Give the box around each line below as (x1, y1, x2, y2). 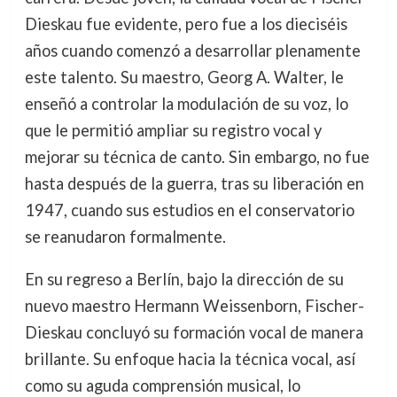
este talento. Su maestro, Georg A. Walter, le (24, 67, 344, 88)
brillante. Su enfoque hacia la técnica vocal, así (24, 349, 355, 370)
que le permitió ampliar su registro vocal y (24, 121, 322, 141)
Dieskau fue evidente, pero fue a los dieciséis (24, 14, 347, 35)
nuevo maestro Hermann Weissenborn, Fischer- (24, 296, 364, 316)
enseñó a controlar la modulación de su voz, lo (24, 94, 348, 114)
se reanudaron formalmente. (24, 227, 226, 247)
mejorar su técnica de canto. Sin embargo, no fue (24, 147, 370, 167)
